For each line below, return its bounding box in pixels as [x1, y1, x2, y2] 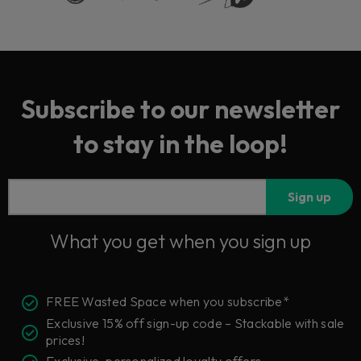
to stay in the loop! [73, 127, 288, 160]
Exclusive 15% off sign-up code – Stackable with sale [45, 314, 345, 331]
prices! [45, 331, 85, 348]
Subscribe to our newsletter [21, 93, 340, 126]
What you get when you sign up [50, 228, 311, 253]
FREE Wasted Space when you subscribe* [45, 293, 290, 310]
